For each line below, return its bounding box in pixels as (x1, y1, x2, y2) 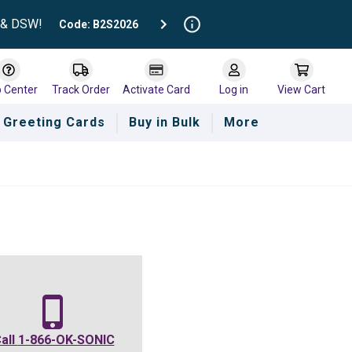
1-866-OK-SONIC (17, 332, 115, 347)
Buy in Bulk (128, 115, 200, 130)
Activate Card (123, 83, 191, 96)
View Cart (277, 83, 326, 96)
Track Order (52, 83, 111, 96)
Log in (219, 83, 249, 96)
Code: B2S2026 (58, 17, 138, 31)
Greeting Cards (2, 115, 105, 130)
